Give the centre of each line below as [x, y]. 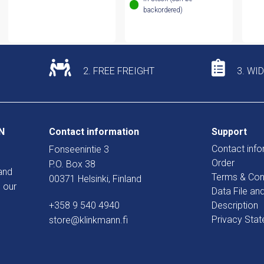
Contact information [94, 132]
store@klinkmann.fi [88, 220]
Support [229, 132]
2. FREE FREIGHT [118, 71]
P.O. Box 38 [72, 164]
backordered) [163, 10]
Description [235, 206]
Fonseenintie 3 [79, 150]
